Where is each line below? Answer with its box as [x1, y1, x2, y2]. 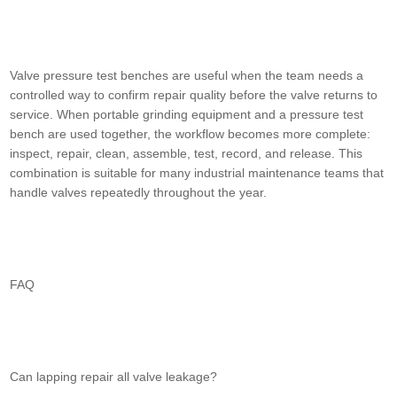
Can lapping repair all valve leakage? [10, 370, 218, 385]
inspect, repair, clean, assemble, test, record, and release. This [10, 146, 363, 161]
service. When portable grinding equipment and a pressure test [10, 107, 364, 122]
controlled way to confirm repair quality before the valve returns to [10, 88, 378, 103]
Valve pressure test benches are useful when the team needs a [10, 68, 364, 83]
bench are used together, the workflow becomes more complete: [10, 127, 371, 142]
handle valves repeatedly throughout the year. [10, 185, 268, 200]
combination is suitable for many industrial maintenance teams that [10, 166, 385, 181]
